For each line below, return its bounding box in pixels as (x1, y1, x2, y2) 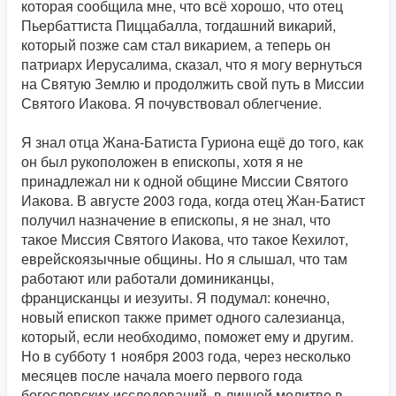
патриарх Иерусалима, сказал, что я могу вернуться (21, 54, 362, 74)
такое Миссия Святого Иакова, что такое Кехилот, (21, 229, 348, 249)
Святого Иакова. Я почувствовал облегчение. (21, 93, 322, 113)
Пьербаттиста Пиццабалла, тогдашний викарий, (21, 15, 336, 35)
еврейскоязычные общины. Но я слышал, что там (21, 248, 347, 269)
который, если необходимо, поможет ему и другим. (21, 326, 354, 346)
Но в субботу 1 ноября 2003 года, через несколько (21, 346, 351, 366)
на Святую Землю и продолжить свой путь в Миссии (21, 73, 364, 94)
